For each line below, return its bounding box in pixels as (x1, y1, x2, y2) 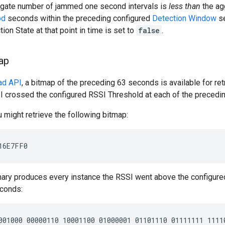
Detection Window (152, 14, 216, 24)
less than (169, 2, 200, 12)
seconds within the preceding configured (6, 14, 152, 24)
